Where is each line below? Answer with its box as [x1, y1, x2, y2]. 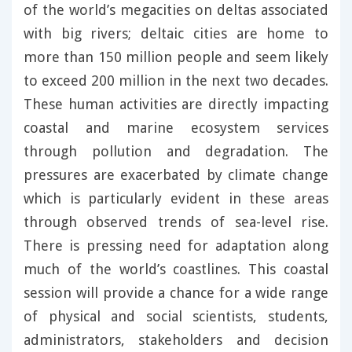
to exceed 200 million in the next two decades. [24, 72, 328, 90]
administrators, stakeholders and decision [24, 332, 328, 349]
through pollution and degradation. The [24, 143, 328, 160]
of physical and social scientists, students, [24, 308, 328, 325]
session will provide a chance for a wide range [24, 284, 328, 302]
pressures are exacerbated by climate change [24, 167, 328, 184]
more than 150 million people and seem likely [24, 49, 328, 66]
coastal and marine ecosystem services [24, 119, 328, 137]
